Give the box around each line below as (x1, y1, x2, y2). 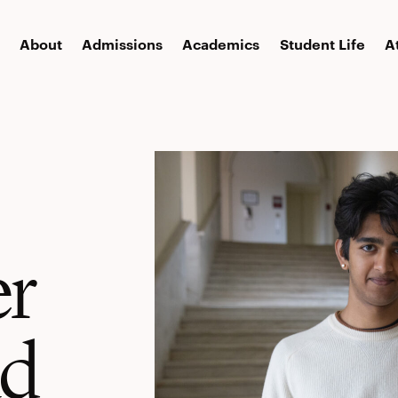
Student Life (279, 34, 365, 54)
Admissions (81, 34, 163, 54)
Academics (182, 34, 260, 54)
